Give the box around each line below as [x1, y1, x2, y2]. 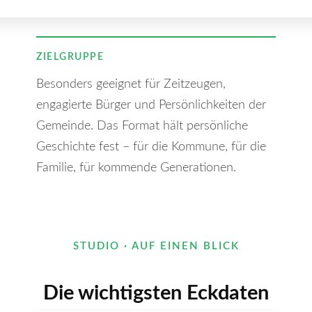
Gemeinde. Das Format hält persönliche [36, 120, 248, 132]
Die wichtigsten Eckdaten [43, 283, 269, 304]
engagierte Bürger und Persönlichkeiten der [36, 99, 266, 111]
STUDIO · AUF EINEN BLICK [72, 241, 240, 251]
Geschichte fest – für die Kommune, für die [36, 141, 266, 153]
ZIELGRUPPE [36, 52, 104, 62]
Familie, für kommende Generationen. [36, 162, 236, 174]
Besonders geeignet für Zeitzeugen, [36, 78, 226, 91]
